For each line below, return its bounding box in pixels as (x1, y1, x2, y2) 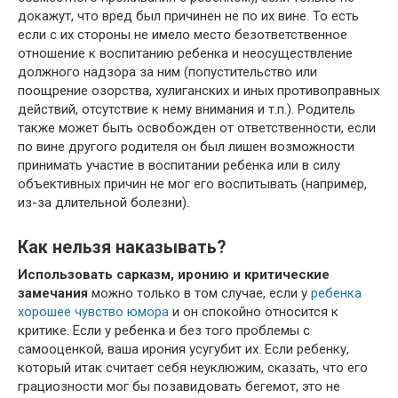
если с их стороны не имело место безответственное (18, 27, 347, 43)
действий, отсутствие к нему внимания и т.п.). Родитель (18, 101, 355, 117)
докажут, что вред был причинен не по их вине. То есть (18, 8, 359, 24)
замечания (18, 285, 88, 301)
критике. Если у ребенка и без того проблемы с (18, 322, 310, 338)
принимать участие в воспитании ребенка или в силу (18, 157, 340, 173)
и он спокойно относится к (169, 304, 338, 320)
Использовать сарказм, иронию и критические (18, 267, 330, 283)
